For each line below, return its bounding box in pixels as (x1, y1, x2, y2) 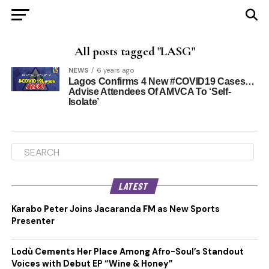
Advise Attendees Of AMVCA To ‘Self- (68, 86, 231, 97)
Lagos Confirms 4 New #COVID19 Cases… (68, 76, 255, 86)
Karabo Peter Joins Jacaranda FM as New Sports (11, 204, 220, 214)
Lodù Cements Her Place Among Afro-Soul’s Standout (11, 246, 244, 257)
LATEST (118, 180, 151, 192)
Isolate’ (68, 97, 100, 107)
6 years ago (96, 66, 134, 74)
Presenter (11, 216, 55, 226)
